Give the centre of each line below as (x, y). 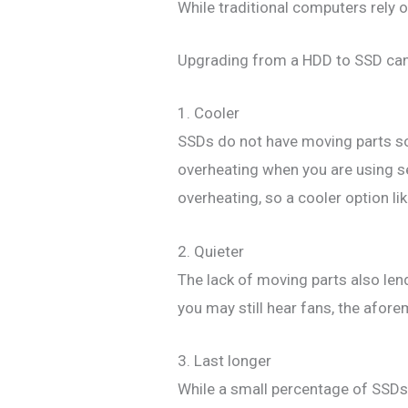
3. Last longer (225, 360)
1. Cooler (209, 113)
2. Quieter (211, 251)
